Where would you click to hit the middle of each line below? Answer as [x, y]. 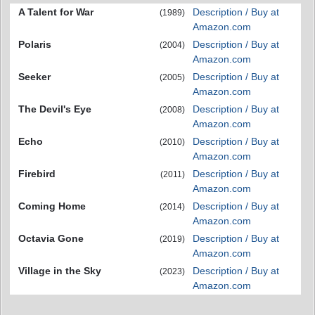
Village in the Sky [60, 271]
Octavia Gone [51, 238]
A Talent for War [56, 12]
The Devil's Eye [55, 109]
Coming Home [52, 206]
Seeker [34, 77]
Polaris [35, 44]
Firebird [37, 174]
